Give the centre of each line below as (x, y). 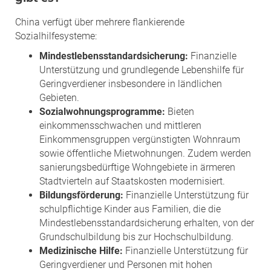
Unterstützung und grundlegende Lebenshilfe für (142, 70)
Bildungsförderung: (81, 195)
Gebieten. (59, 97)
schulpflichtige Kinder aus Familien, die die (130, 209)
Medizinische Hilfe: (81, 250)
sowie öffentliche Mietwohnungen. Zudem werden (145, 153)
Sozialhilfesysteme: (56, 36)
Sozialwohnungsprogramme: (102, 111)
